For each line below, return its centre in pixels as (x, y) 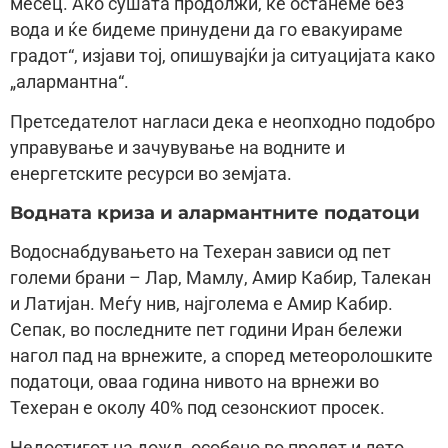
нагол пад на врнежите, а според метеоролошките (221, 355)
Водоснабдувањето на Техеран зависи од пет (200, 251)
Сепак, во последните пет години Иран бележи (206, 329)
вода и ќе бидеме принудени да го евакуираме (206, 29)
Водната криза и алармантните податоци (215, 212)
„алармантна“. (69, 81)
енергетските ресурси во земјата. (151, 174)
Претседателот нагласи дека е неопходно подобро (222, 122)
